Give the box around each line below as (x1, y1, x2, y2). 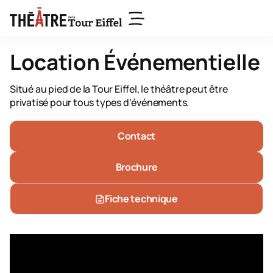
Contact (118, 129, 155, 143)
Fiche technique (105, 192, 178, 205)
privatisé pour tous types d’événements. (10, 96, 190, 109)
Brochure (115, 160, 158, 174)
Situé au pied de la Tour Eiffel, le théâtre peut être (10, 82, 228, 96)
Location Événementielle (10, 48, 260, 77)
